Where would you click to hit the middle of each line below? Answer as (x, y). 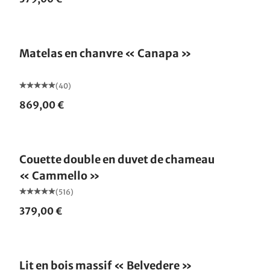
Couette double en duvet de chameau (117, 159)
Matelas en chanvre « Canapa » (105, 53)
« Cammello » (60, 175)
